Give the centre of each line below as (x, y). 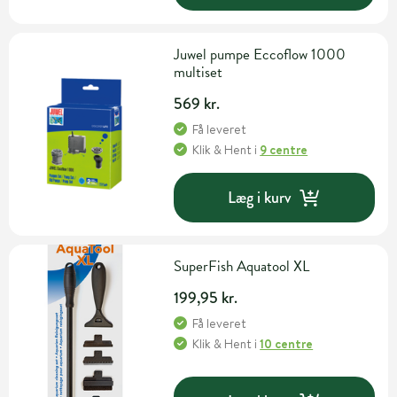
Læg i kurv (260, 197)
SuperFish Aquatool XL (242, 267)
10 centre (287, 344)
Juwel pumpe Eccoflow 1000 (260, 55)
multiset (198, 73)
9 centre (284, 150)
